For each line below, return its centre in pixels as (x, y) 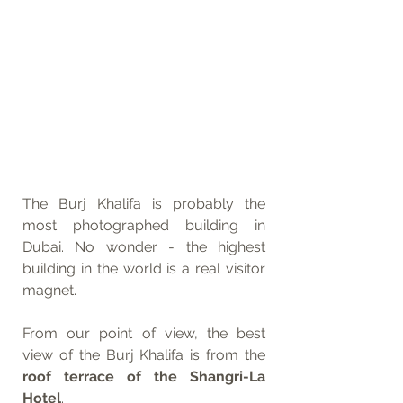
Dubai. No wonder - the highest (144, 247)
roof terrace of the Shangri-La (144, 376)
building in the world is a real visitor (144, 269)
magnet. (49, 290)
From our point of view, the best (144, 333)
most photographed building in (144, 225)
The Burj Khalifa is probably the (144, 204)
